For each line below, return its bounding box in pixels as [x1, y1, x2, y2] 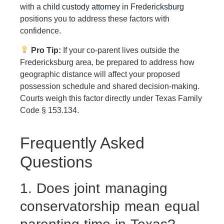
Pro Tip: [31, 45, 61, 54]
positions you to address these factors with [20, 14, 169, 23]
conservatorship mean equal [20, 198, 200, 214]
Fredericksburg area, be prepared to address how [20, 57, 194, 66]
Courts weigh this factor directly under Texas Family [20, 93, 202, 102]
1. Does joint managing [20, 180, 167, 196]
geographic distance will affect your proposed [20, 69, 180, 78]
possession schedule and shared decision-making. [20, 81, 199, 90]
